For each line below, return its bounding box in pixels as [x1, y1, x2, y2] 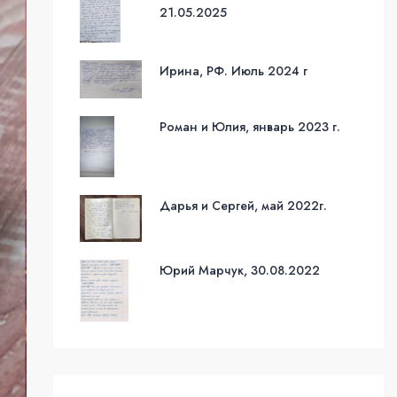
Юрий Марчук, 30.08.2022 [159, 261, 320, 279]
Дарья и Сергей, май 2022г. [159, 197, 327, 215]
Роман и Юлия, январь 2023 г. [159, 118, 340, 136]
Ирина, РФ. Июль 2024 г [159, 61, 307, 80]
